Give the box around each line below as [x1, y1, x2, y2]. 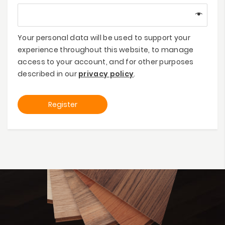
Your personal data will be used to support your [18, 32, 191, 43]
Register [48, 99, 77, 109]
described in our [18, 68, 79, 79]
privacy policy [78, 68, 134, 79]
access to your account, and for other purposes [18, 56, 194, 67]
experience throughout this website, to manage [18, 44, 194, 55]
